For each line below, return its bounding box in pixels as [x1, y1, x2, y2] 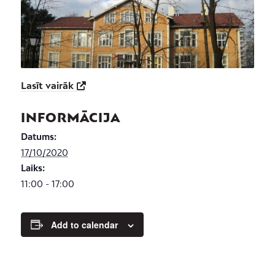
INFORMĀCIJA [20, 109, 120, 125]
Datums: [20, 131, 56, 142]
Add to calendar [50, 218, 118, 231]
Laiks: [20, 162, 45, 173]
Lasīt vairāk [20, 79, 74, 91]
